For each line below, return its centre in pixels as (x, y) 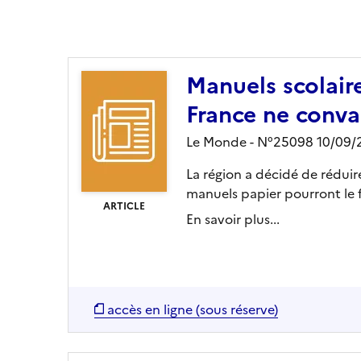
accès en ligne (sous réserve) (193, 309)
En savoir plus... (233, 219)
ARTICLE (124, 206)
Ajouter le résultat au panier (173, 20)
